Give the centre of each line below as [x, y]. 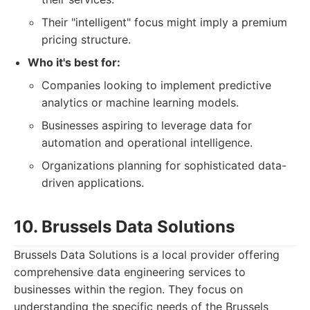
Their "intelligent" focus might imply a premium [164, 22]
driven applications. [93, 183]
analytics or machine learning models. [140, 102]
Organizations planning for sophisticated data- [164, 165]
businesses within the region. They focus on [128, 289]
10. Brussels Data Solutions [124, 227]
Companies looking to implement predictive [156, 85]
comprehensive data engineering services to [130, 272]
